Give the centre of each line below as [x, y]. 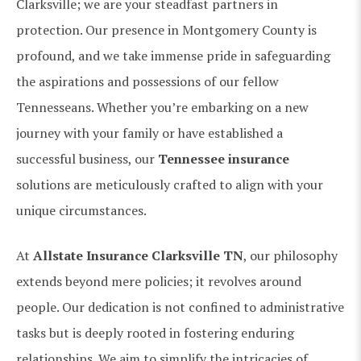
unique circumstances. [81, 210]
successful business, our [87, 158]
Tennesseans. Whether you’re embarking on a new [162, 107]
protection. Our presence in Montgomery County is [166, 29]
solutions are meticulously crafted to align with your [170, 184]
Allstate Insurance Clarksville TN [138, 255]
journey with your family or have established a [149, 133]
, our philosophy [290, 255]
